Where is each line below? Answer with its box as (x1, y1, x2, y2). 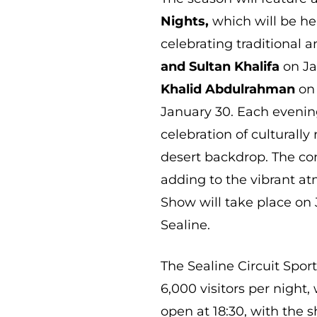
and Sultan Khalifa (161, 58, 280, 74)
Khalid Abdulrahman (161, 81, 296, 97)
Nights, (161, 13, 209, 29)
